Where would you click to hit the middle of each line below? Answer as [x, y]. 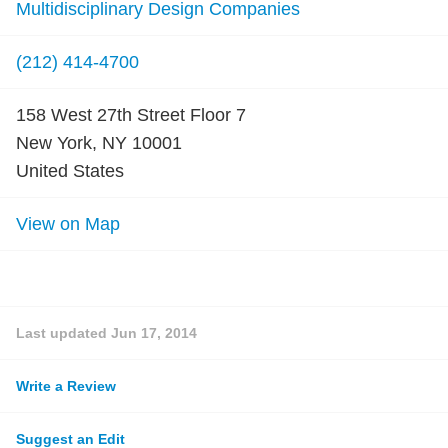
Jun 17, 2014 [154, 333]
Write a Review [66, 386]
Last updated [63, 333]
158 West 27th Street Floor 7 [131, 115]
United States [70, 171]
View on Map [68, 224]
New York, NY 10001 [99, 143]
